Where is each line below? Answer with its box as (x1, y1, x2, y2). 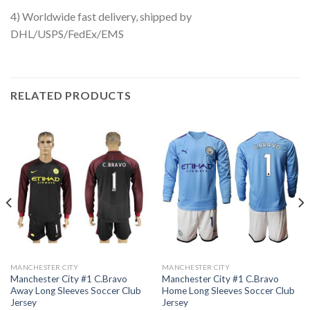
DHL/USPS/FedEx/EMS (10, 27, 124, 41)
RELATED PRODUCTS (10, 89, 131, 102)
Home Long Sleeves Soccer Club (161, 284, 295, 296)
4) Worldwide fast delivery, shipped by (10, 10, 192, 24)
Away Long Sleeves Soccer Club (10, 284, 141, 296)
